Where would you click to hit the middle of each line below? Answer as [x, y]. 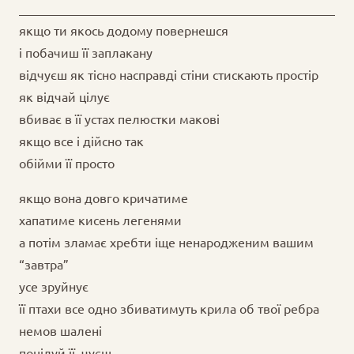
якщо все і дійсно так [81, 141]
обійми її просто [67, 163]
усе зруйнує [54, 286]
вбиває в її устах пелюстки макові [119, 119]
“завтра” [44, 264]
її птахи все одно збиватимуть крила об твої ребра [169, 309]
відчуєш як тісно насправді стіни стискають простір [169, 75]
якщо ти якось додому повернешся [124, 30]
